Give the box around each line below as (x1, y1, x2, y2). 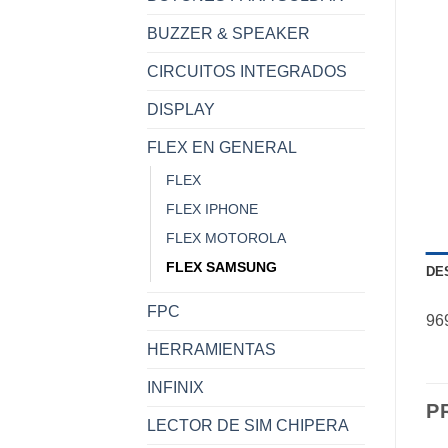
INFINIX (147, 378, 204, 396)
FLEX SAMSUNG (166, 258, 277, 275)
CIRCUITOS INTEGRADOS (147, 62, 347, 80)
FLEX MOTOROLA (166, 229, 286, 246)
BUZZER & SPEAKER (147, 24, 310, 42)
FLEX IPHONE (166, 200, 258, 217)
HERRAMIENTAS (147, 340, 276, 358)
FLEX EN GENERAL (147, 138, 297, 156)
